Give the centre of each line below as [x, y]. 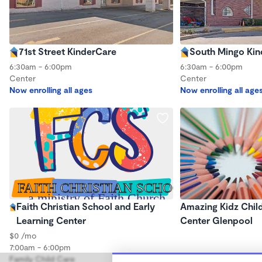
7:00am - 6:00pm [40, 247]
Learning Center [51, 220]
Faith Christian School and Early [85, 206]
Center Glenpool [216, 220]
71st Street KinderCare [68, 51]
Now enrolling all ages [51, 89]
